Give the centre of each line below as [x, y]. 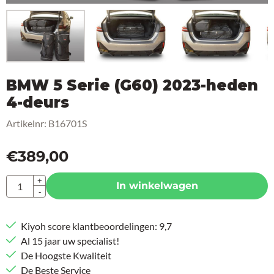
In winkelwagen [157, 186]
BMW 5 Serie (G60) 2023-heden [132, 86]
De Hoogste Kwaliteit [66, 256]
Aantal [20, 181]
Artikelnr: [26, 124]
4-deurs [38, 103]
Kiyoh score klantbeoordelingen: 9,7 [96, 226]
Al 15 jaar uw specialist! [70, 241]
